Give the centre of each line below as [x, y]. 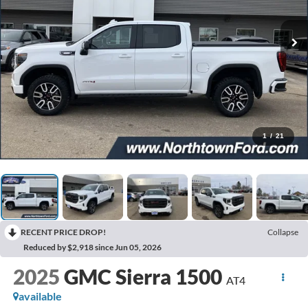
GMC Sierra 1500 [143, 277]
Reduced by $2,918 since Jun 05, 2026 [92, 247]
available [40, 296]
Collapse [283, 232]
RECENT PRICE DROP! [63, 232]
